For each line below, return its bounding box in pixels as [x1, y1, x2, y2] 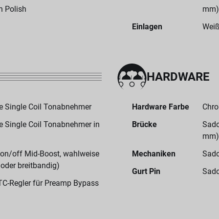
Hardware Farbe [132, 102, 189, 111]
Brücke [132, 120, 157, 129]
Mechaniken [132, 149, 175, 158]
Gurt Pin [132, 167, 160, 176]
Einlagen [132, 22, 162, 31]
